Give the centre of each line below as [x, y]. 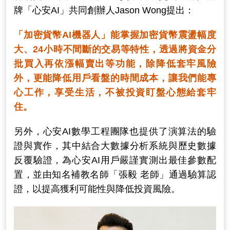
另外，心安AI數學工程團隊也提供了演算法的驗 [115, 131]
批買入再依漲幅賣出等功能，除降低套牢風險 [115, 63]
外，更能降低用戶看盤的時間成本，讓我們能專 [115, 78]
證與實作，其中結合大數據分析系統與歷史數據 [115, 146]
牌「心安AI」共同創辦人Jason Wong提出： [104, 10]
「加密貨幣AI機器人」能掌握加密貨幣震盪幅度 [115, 35]
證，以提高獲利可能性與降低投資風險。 [97, 189]
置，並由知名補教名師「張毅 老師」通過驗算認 [115, 174]
